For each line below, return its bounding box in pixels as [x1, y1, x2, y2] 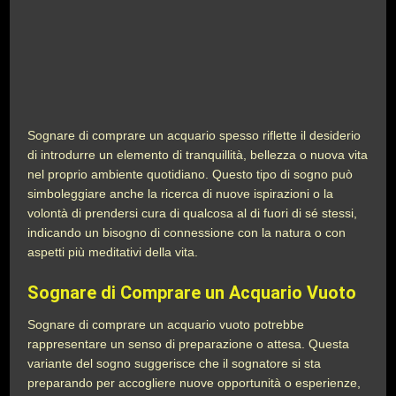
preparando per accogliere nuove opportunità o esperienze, [27, 376, 362, 390]
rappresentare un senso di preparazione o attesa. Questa [27, 337, 350, 351]
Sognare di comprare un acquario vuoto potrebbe [27, 317, 305, 331]
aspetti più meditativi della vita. [27, 245, 199, 259]
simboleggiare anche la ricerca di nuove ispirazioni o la [27, 187, 334, 201]
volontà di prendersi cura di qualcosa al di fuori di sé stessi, [27, 206, 358, 220]
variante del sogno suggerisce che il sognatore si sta [27, 356, 322, 370]
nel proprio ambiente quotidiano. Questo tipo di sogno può [27, 167, 354, 181]
